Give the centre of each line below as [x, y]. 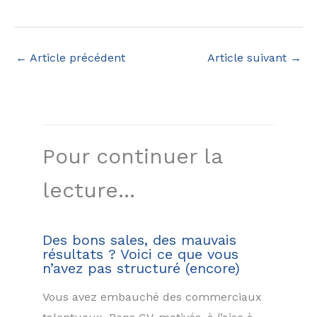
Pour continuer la [132, 156]
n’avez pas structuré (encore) [141, 269]
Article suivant [249, 57]
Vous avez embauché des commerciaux [152, 297]
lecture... [89, 190]
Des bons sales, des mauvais [139, 240]
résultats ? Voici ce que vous [140, 254]
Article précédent [76, 57]
